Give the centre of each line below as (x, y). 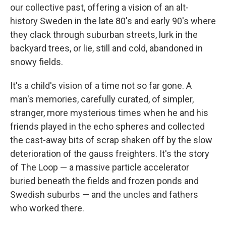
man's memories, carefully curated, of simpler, (102, 99)
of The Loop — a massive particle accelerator (100, 167)
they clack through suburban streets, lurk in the (104, 35)
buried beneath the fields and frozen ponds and (104, 181)
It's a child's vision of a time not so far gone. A (101, 86)
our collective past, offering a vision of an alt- (99, 8)
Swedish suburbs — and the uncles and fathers (104, 195)
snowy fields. (37, 62)
